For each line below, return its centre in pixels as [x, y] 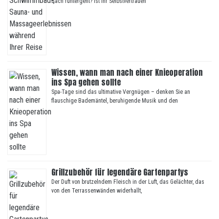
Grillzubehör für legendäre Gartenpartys [120, 172]
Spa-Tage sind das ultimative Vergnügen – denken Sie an [121, 92]
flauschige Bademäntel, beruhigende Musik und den [115, 101]
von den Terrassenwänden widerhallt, [97, 191]
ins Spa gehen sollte [86, 82]
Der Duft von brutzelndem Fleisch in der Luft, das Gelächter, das [128, 182]
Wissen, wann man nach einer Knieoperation [127, 73]
